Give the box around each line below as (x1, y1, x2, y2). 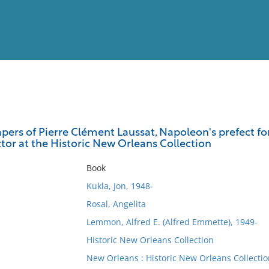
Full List (230, 113, 260, 122)
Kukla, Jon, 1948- (86, 180, 153, 192)
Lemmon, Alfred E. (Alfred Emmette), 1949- (86, 216, 258, 228)
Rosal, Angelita (86, 198, 146, 210)
